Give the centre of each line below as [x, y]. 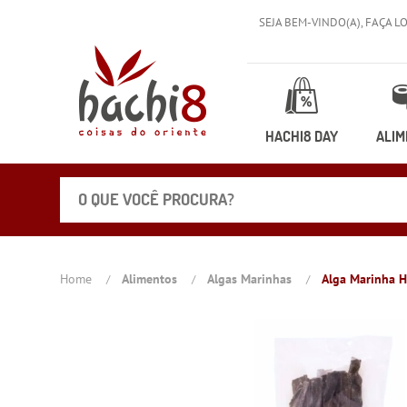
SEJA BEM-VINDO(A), [312, 22]
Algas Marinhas [250, 278]
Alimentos [150, 278]
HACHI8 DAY [302, 136]
